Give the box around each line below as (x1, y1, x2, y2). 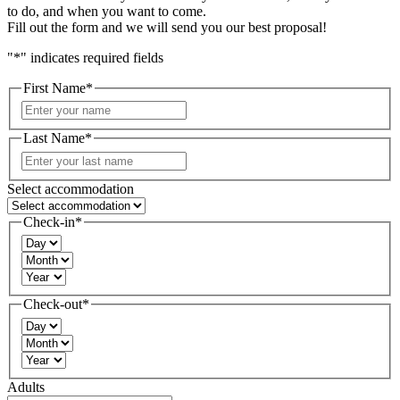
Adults (7, 379, 45, 396)
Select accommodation (7, 180, 134, 196)
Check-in (23, 213, 75, 229)
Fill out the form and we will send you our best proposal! (7, 19, 327, 35)
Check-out (23, 296, 82, 312)
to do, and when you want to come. (7, 3, 206, 19)
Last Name (23, 130, 85, 146)
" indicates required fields (21, 49, 163, 65)
